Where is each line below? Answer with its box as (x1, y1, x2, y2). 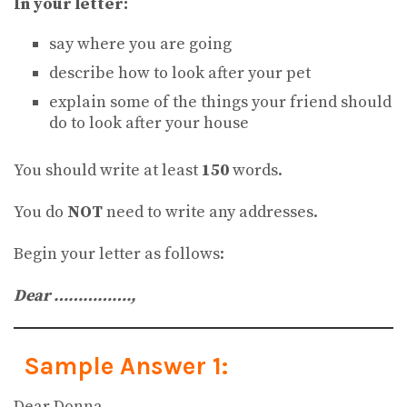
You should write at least (14, 159, 202, 181)
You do (14, 201, 67, 223)
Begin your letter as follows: (14, 243, 224, 264)
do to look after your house (48, 112, 249, 134)
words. (229, 159, 283, 181)
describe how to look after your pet (48, 62, 311, 84)
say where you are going (48, 33, 232, 55)
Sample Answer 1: (23, 351, 228, 381)
